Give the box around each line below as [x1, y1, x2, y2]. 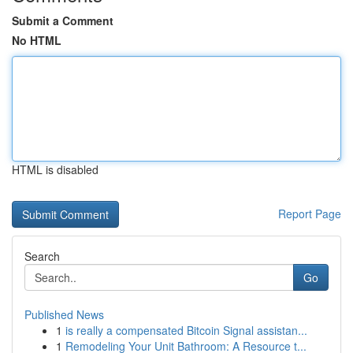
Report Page [278, 206, 341, 221]
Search [24, 248, 60, 264]
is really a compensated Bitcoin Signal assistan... [65, 322, 307, 338]
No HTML [12, 32, 61, 48]
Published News [24, 307, 104, 322]
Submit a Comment [12, 13, 113, 28]
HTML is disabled [12, 162, 98, 177]
